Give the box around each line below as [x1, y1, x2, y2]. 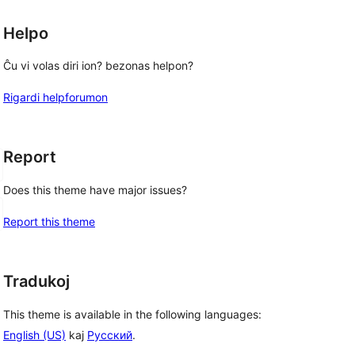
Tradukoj [3, 272, 70, 291]
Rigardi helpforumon [3, 90, 108, 105]
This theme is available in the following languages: [3, 307, 261, 321]
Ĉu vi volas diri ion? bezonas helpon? [3, 59, 193, 73]
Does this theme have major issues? [3, 183, 187, 197]
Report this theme [3, 215, 95, 228]
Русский [87, 327, 132, 342]
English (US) [3, 327, 66, 342]
